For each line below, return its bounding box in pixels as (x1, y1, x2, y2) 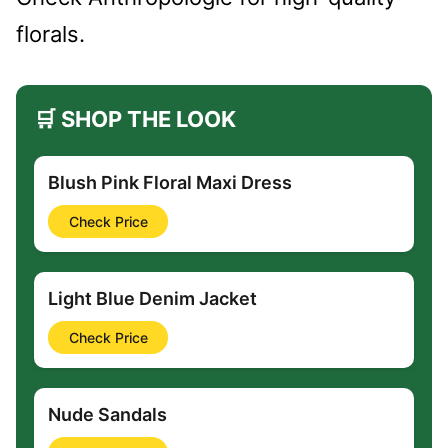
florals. (16, 20, 85, 47)
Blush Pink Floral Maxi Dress (48, 171, 292, 193)
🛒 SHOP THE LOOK (34, 105, 236, 132)
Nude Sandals (48, 403, 167, 425)
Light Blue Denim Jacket (48, 287, 257, 309)
